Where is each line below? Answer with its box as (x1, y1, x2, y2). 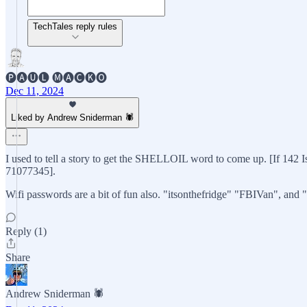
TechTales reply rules (33, 21, 117, 32)
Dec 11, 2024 (5, 85, 64, 97)
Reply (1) (5, 225, 47, 237)
